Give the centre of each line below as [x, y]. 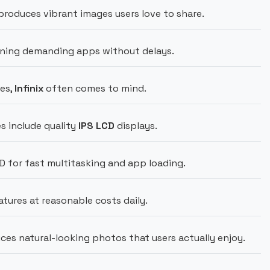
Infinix [29, 88]
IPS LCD [96, 126]
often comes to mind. [95, 88]
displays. [136, 126]
